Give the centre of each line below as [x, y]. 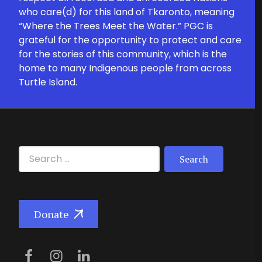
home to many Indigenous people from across [125, 68]
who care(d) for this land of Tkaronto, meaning [127, 12]
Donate [51, 214]
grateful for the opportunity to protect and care [130, 40]
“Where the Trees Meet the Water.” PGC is [116, 26]
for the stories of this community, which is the [123, 54]
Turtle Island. [48, 82]
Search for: [43, 152]
